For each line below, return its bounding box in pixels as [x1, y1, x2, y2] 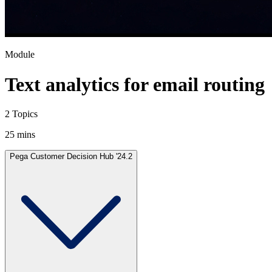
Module [5, 49, 35, 60]
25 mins [5, 129, 35, 140]
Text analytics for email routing [5, 73, 265, 95]
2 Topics [5, 108, 38, 119]
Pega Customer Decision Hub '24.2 [10, 151, 132, 161]
